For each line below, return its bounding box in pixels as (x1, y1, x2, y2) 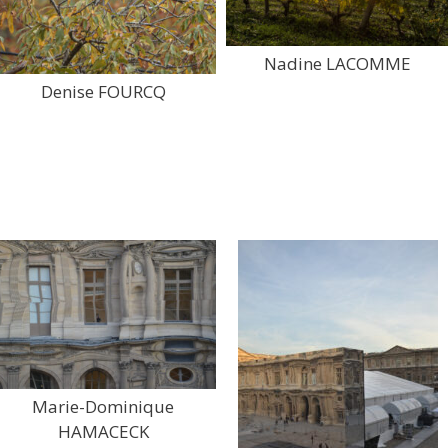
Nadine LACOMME (264, 52, 412, 75)
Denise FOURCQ (40, 79, 166, 103)
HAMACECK (57, 420, 149, 444)
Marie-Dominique (32, 395, 175, 419)
